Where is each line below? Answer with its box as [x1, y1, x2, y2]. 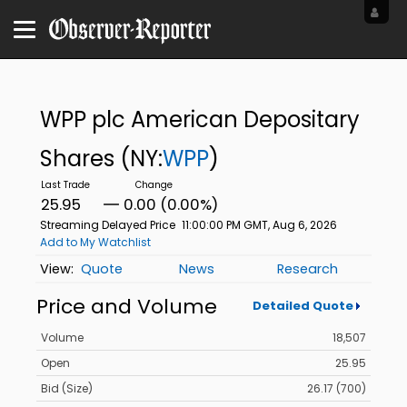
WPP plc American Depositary [39, 104, 360, 134]
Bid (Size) [41, 381, 93, 397]
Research [277, 260, 339, 279]
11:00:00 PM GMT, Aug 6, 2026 [181, 217, 337, 233]
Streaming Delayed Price [39, 217, 175, 233]
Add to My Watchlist [39, 234, 151, 250]
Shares [39, 144, 120, 174]
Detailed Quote [252, 297, 353, 314]
